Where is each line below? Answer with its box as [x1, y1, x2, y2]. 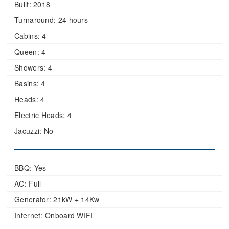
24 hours [56, 15, 88, 26]
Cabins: [14, 31, 40, 41]
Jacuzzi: [14, 126, 42, 136]
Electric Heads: [14, 110, 65, 121]
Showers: [14, 62, 46, 73]
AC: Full [14, 178, 41, 189]
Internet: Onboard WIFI [14, 210, 93, 221]
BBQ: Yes [14, 163, 47, 173]
